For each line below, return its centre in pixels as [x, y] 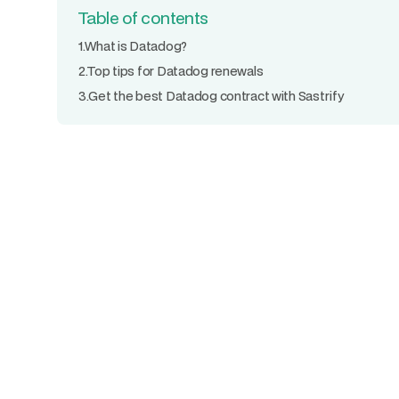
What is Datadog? [136, 46]
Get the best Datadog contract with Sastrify [216, 96]
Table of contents [143, 17]
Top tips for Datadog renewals [175, 71]
